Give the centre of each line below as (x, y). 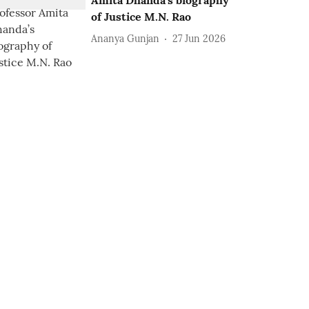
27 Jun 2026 (199, 38)
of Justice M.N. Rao (141, 17)
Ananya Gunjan (126, 38)
